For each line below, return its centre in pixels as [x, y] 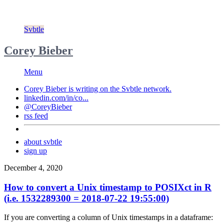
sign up [35, 150]
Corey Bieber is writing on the [73, 88]
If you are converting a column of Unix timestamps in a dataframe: [108, 217]
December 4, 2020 [33, 167]
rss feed [36, 115]
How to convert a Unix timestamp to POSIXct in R [108, 187]
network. [156, 88]
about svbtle [43, 141]
